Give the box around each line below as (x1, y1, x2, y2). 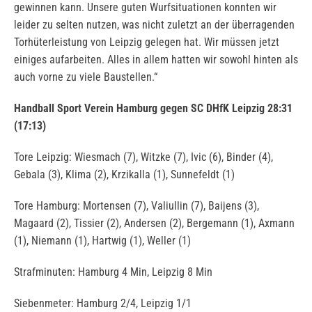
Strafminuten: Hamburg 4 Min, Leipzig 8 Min (14, 265, 212, 279)
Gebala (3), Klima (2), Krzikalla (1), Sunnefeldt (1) (14, 168, 235, 182)
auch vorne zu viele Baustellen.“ (14, 70, 157, 84)
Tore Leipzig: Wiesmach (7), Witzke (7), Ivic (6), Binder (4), (14, 150, 273, 164)
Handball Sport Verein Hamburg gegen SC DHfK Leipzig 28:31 (14, 102, 292, 116)
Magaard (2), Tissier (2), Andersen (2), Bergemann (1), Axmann (14, 217, 295, 231)
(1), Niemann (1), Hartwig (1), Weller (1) (14, 234, 191, 248)
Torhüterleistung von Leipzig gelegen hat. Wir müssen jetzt (14, 36, 279, 49)
